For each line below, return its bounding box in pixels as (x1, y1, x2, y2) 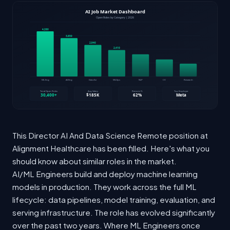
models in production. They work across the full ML (12, 181, 197, 191)
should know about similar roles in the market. (12, 156, 177, 166)
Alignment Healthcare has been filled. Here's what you (12, 143, 209, 153)
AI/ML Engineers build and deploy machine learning (12, 168, 198, 179)
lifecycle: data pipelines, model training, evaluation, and (12, 194, 215, 204)
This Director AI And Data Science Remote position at (12, 130, 208, 140)
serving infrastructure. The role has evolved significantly (12, 207, 215, 217)
